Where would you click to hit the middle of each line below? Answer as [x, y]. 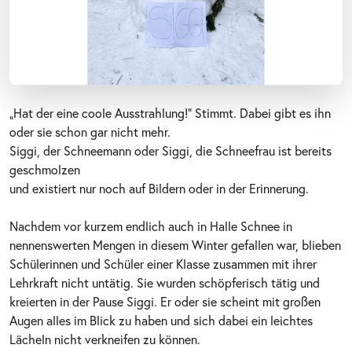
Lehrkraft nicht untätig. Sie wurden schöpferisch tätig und [165, 282]
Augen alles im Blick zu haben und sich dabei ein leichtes [161, 320]
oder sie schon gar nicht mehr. [90, 131]
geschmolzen [45, 169]
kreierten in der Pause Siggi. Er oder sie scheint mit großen [165, 301]
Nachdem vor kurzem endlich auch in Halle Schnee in [151, 225]
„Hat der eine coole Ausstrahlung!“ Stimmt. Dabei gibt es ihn [170, 112]
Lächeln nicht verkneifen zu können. [105, 339]
